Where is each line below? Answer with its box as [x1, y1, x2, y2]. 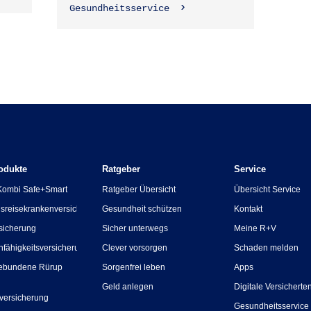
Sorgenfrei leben [101, 262, 165, 272]
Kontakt [234, 204, 263, 214]
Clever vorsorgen [101, 243, 167, 253]
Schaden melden [234, 243, 299, 253]
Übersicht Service [234, 185, 301, 194]
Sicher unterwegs [101, 224, 168, 233]
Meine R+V [234, 224, 277, 233]
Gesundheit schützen [101, 204, 182, 214]
